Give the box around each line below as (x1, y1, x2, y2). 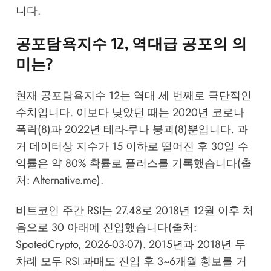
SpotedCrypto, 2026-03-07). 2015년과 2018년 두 (15, 237, 246, 253)
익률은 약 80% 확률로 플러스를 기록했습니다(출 (15, 155, 252, 171)
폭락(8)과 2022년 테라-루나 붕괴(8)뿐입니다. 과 (15, 121, 248, 137)
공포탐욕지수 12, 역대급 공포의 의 (15, 33, 247, 52)
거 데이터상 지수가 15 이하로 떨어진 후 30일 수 (15, 138, 249, 154)
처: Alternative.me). (15, 172, 103, 188)
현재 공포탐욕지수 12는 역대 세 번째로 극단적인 (15, 87, 252, 103)
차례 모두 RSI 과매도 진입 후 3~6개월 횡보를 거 (15, 253, 247, 270)
